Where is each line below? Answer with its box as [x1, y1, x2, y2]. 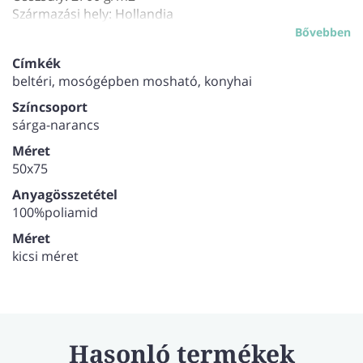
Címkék [12, 54, 61, 73]
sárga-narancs [12, 116, 100, 135]
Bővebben [295, 24, 351, 41]
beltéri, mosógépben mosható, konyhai [12, 72, 252, 91]
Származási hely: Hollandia [12, 5, 173, 23]
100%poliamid [12, 203, 98, 222]
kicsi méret [12, 247, 79, 266]
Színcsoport [12, 98, 88, 117]
